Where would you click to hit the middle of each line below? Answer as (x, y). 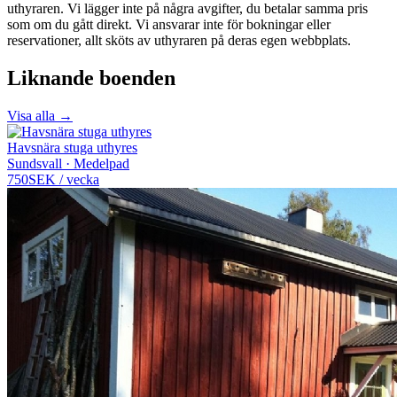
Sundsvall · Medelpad (68, 163)
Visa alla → (40, 115)
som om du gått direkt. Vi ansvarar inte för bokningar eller (169, 24)
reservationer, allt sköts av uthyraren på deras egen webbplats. (179, 40)
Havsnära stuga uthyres (72, 147)
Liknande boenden (91, 78)
